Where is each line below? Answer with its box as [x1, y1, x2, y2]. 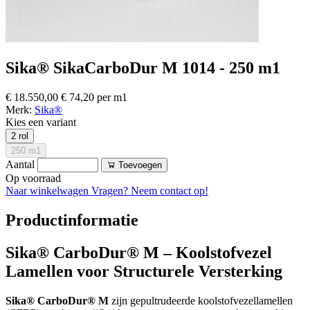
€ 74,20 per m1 [61, 91, 127, 103]
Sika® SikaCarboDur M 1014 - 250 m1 [6, 58, 280, 77]
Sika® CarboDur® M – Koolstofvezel [6, 243, 272, 262]
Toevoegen [118, 159, 162, 170]
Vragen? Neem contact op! [91, 184, 208, 197]
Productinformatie [6, 210, 138, 229]
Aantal [6, 158, 35, 170]
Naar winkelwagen [6, 184, 91, 197]
